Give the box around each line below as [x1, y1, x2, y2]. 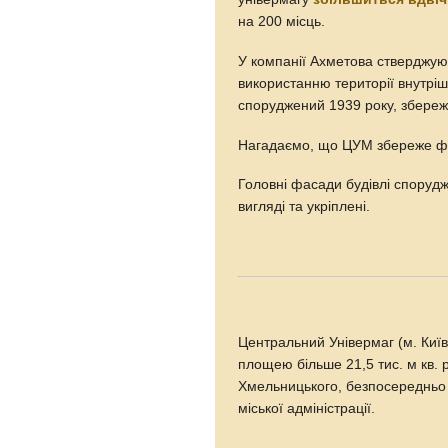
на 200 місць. [238, 13, 326, 29]
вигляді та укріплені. [238, 199, 371, 215]
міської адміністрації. [238, 401, 376, 417]
